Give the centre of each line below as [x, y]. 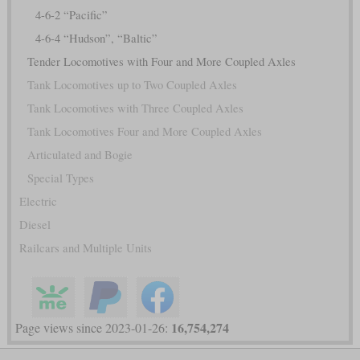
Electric [38, 201]
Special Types [60, 178]
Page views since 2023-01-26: [93, 327]
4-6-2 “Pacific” [71, 14]
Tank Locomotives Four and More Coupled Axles [144, 131]
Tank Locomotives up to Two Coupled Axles [132, 84]
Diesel [35, 224]
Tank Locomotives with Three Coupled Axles [135, 108]
